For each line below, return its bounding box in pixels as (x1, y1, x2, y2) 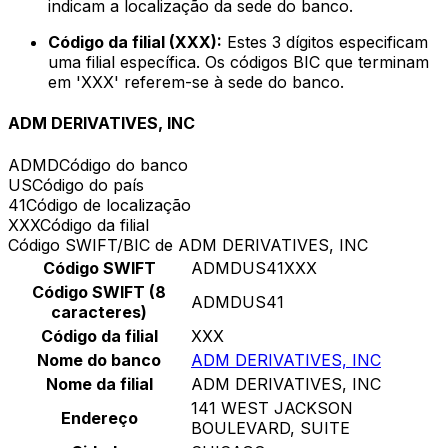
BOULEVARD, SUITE (191, 417, 350, 438)
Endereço (60, 407, 138, 428)
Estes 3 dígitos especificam (222, 32, 428, 53)
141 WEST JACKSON (191, 397, 353, 418)
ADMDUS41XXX (191, 257, 317, 278)
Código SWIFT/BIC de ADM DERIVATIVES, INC (8, 234, 368, 255)
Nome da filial (45, 373, 153, 394)
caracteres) (51, 301, 147, 322)
